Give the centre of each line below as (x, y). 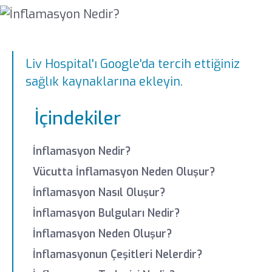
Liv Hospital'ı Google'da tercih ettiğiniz (133, 64)
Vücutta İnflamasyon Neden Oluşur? (124, 172)
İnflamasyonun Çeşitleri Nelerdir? (118, 254)
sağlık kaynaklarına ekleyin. (104, 82)
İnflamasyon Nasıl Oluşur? (99, 192)
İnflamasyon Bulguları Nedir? (107, 213)
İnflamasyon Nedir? (82, 152)
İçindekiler (78, 119)
